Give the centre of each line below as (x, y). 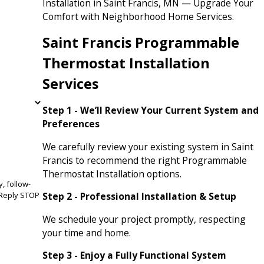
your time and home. (86, 232)
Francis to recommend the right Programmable (144, 160)
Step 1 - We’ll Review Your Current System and (150, 110)
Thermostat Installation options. (112, 174)
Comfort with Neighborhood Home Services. (138, 16)
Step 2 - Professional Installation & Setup (139, 197)
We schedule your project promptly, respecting (144, 219)
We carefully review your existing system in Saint (148, 146)
